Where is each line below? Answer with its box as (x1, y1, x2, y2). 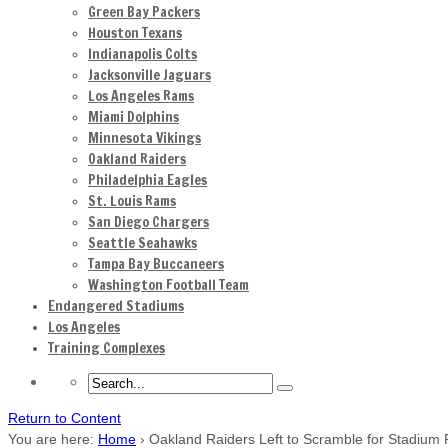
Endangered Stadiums (48, 296, 184, 316)
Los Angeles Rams (88, 86, 194, 106)
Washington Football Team (88, 275, 249, 295)
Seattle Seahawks (88, 233, 197, 253)
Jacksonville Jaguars (88, 65, 211, 85)
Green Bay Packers (88, 2, 200, 22)
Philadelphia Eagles (88, 170, 207, 190)
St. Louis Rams (88, 191, 176, 211)
